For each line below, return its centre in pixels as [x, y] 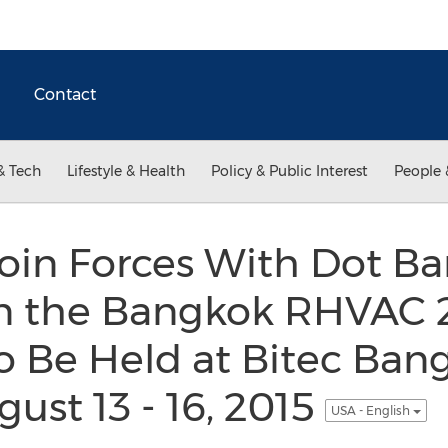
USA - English [371, 410]
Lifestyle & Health [126, 171]
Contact [65, 94]
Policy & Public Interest [289, 171]
